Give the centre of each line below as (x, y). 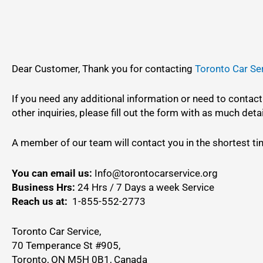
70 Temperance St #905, (66, 245)
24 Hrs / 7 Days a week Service (146, 187)
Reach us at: (40, 201)
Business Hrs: (45, 187)
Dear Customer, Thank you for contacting (103, 69)
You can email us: (53, 173)
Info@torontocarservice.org (157, 173)
